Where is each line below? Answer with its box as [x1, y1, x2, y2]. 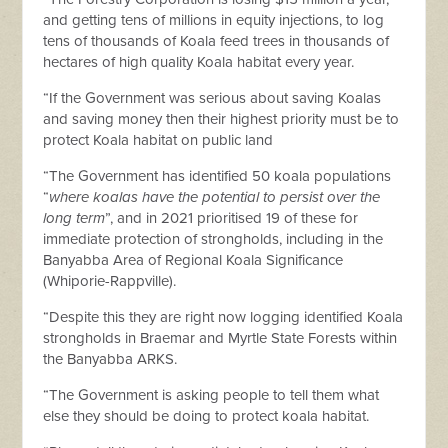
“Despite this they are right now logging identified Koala [43, 308, 404, 326]
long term [43, 209, 106, 227]
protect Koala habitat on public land [43, 131, 274, 149]
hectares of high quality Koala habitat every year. [43, 53, 355, 71]
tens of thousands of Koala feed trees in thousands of [43, 32, 390, 50]
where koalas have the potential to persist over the [49, 188, 381, 206]
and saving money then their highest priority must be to [43, 110, 400, 128]
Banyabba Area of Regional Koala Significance [43, 251, 344, 269]
